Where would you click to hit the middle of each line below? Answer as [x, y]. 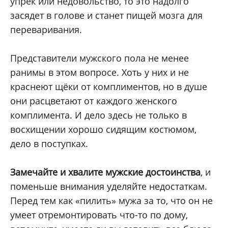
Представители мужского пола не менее [99, 58]
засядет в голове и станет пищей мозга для [106, 16]
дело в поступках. [49, 144]
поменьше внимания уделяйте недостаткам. [109, 187]
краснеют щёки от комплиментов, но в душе [109, 87]
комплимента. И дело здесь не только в [98, 115]
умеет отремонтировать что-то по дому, [99, 215]
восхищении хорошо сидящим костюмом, [103, 130]
